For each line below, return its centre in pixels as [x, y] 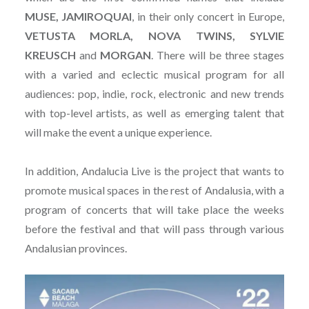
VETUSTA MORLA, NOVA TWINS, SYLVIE [154, 36]
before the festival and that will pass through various [154, 229]
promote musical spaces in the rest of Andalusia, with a [154, 190]
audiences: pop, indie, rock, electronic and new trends [154, 94]
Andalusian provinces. [76, 248]
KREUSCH [50, 55]
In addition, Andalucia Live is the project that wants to [154, 171]
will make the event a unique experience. [118, 132]
